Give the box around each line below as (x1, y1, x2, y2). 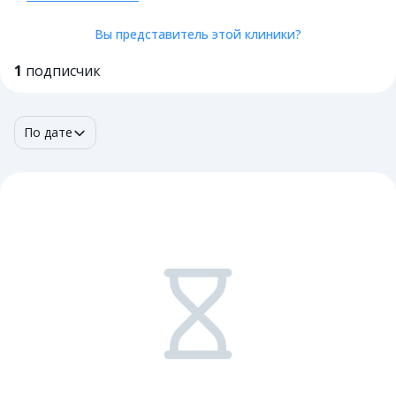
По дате (24, 124, 72, 141)
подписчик (26, 61, 101, 80)
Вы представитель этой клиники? (95, 26, 301, 42)
